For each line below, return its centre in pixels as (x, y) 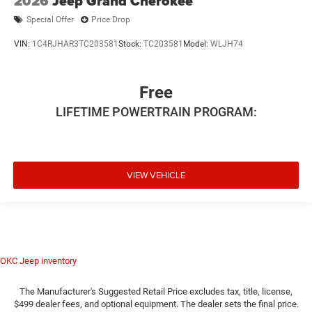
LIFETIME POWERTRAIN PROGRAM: (156, 111)
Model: (197, 44)
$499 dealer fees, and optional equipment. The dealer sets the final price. (156, 304)
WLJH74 (227, 44)
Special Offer (50, 20)
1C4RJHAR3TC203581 (75, 44)
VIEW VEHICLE (156, 175)
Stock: (131, 44)
